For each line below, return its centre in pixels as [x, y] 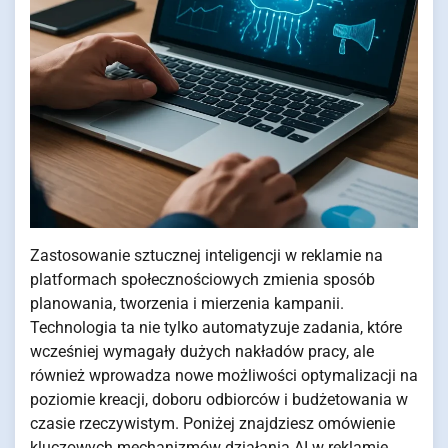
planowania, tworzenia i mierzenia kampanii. [187, 303]
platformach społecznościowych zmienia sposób [202, 279]
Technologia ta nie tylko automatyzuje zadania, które [216, 327]
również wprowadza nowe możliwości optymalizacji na [224, 375]
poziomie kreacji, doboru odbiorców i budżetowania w [219, 399]
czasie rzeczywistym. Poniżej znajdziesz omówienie [212, 423]
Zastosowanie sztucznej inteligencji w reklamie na [206, 255]
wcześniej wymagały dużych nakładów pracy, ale [202, 351]
